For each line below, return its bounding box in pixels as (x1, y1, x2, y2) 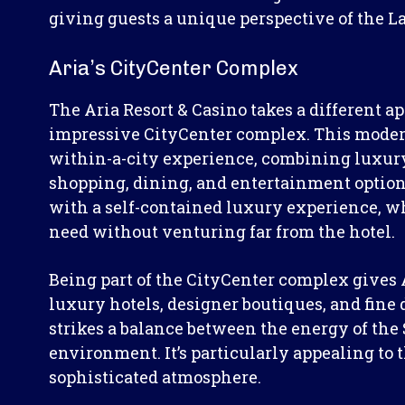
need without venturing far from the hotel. (49, 220, 395, 242)
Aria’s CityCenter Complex (49, 55, 298, 80)
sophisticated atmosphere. (49, 365, 261, 388)
